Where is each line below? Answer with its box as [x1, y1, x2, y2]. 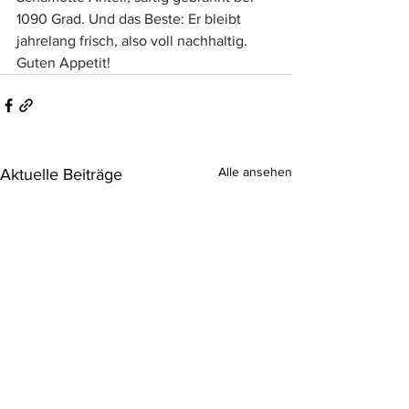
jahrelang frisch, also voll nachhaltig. [16, 33, 251, 48]
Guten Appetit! [16, 55, 110, 70]
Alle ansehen [218, 164, 292, 179]
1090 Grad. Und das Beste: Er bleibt [16, 11, 245, 26]
